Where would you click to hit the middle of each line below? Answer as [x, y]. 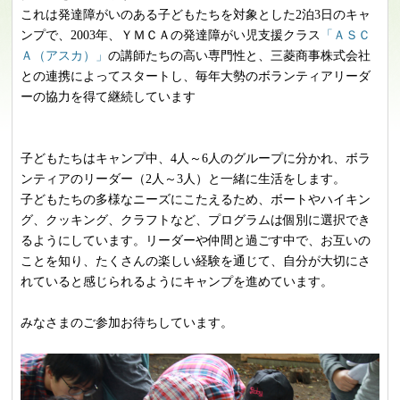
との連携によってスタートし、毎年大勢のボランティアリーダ [195, 75]
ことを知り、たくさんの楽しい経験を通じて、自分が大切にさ [195, 260]
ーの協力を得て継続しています [108, 96]
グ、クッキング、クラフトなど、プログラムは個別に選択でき [195, 219]
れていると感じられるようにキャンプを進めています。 [176, 281]
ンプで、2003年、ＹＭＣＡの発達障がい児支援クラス [170, 34]
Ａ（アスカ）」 [64, 55]
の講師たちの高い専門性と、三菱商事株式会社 [239, 55]
